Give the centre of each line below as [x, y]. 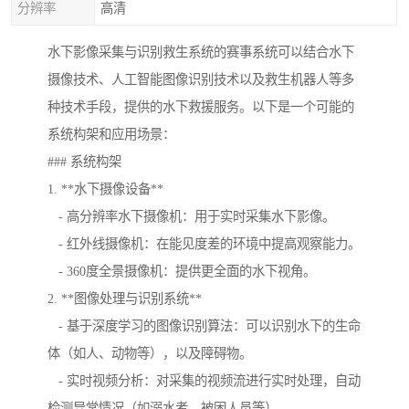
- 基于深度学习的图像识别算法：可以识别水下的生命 [204, 326]
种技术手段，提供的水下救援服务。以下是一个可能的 [201, 107]
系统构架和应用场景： [111, 135]
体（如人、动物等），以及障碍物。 [150, 354]
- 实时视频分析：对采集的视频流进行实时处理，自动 [204, 381]
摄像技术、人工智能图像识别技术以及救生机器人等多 [201, 80]
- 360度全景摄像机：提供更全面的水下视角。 [182, 272]
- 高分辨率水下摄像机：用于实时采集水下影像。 [191, 217]
